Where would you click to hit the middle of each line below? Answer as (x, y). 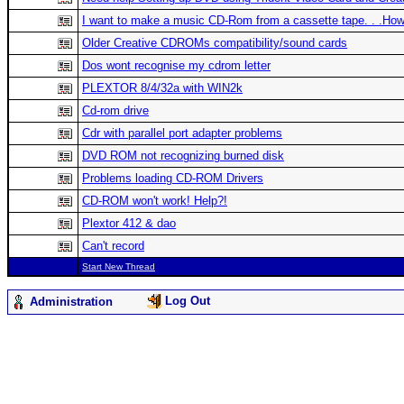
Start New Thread (119, 267)
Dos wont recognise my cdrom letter (176, 66)
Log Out (188, 300)
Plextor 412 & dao (129, 224)
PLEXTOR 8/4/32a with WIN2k (162, 88)
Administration (71, 301)
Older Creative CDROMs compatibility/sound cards (215, 43)
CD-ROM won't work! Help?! (155, 201)
